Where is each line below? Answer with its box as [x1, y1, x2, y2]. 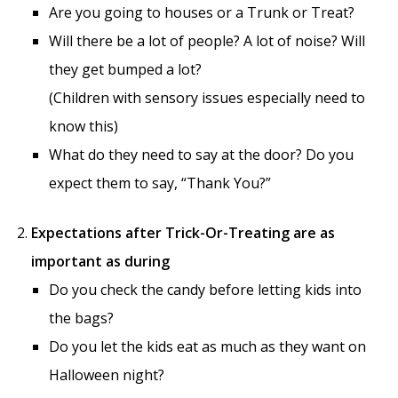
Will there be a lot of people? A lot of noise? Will [49, 31, 365, 52]
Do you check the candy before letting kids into [49, 280, 362, 300]
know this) [49, 116, 118, 137]
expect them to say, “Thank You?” [49, 173, 271, 194]
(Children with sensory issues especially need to [49, 88, 365, 108]
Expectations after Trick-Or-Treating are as [31, 223, 335, 243]
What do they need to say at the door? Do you [49, 145, 354, 165]
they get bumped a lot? [49, 60, 202, 80]
